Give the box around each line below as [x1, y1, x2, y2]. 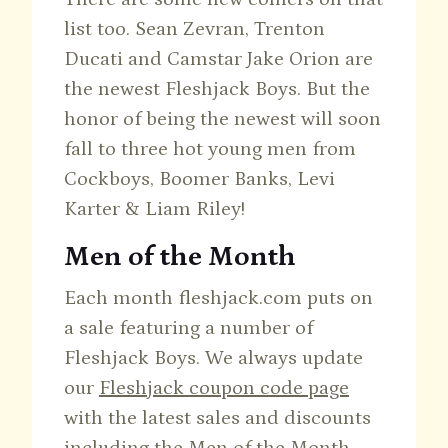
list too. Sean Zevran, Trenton [64, 18, 325, 41]
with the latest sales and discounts [64, 407, 371, 430]
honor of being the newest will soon [64, 108, 381, 131]
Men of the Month [64, 241, 296, 274]
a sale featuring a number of [64, 317, 313, 340]
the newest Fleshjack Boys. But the [64, 78, 370, 101]
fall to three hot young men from [64, 138, 356, 161]
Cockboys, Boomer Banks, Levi [64, 168, 335, 191]
